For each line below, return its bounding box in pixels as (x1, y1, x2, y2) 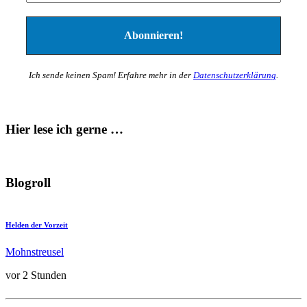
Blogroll (5, 175, 51, 190)
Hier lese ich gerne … (5, 122, 123, 137)
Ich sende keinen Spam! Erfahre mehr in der (29, 69, 193, 80)
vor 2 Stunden (5, 269, 66, 281)
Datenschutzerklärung (193, 69, 276, 80)
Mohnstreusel (5, 245, 64, 258)
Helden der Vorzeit (5, 220, 68, 229)
